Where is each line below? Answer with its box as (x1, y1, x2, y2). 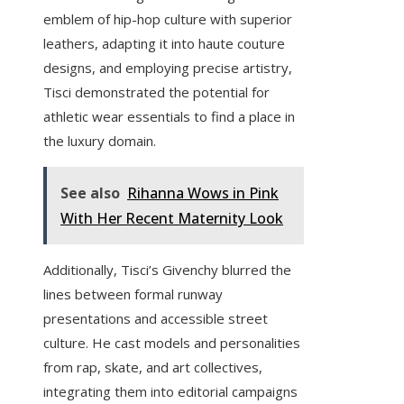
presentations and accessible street (43, 309, 268, 328)
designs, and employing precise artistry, (43, 59, 292, 78)
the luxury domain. (43, 132, 156, 151)
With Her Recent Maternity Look (60, 208, 283, 229)
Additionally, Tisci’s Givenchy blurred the (43, 261, 291, 280)
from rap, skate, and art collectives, (43, 358, 262, 377)
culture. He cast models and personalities (43, 334, 300, 353)
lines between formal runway (43, 285, 223, 304)
